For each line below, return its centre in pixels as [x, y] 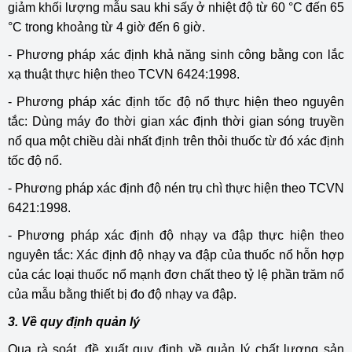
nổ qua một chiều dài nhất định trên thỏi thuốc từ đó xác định [176, 141]
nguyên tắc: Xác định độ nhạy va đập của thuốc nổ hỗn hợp [176, 255]
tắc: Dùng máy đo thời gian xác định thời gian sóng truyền [176, 121]
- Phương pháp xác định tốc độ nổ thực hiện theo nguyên [176, 101]
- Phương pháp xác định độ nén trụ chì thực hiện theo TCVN [176, 188]
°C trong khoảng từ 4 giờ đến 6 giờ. [106, 27]
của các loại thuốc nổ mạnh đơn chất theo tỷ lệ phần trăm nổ [176, 274]
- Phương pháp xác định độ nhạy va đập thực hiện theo [176, 235]
